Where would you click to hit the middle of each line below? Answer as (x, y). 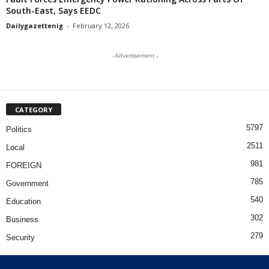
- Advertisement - (134, 55)
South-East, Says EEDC (53, 10)
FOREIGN (24, 165)
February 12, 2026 (101, 25)
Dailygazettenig (35, 25)
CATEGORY (34, 109)
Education (23, 201)
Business (22, 219)
